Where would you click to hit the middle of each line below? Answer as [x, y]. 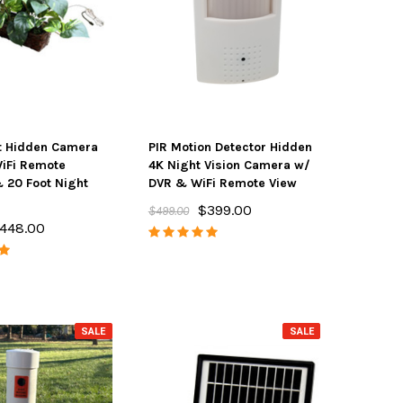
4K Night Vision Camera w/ [229, 165]
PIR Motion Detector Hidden [230, 147]
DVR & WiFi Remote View [222, 183]
